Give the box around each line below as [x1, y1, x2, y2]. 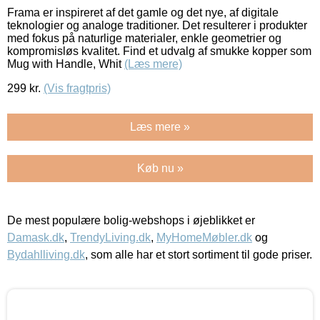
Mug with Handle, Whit [7, 57, 124, 70]
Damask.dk [7, 231, 64, 244]
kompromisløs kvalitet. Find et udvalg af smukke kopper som [7, 44, 311, 57]
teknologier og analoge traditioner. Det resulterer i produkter [7, 19, 307, 31]
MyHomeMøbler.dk [156, 231, 252, 244]
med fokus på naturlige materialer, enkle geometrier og [7, 31, 281, 44]
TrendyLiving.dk [70, 231, 151, 244]
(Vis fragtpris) [44, 81, 111, 94]
